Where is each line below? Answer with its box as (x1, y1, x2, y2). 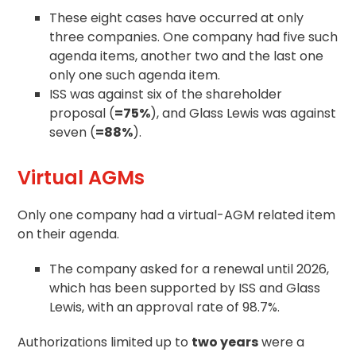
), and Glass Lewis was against (150, 103, 337, 122)
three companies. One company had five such (49, 27, 339, 46)
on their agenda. (17, 224, 120, 243)
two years (192, 332, 259, 351)
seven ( (49, 122, 96, 141)
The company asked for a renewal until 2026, (49, 259, 330, 278)
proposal (49, 103, 106, 122)
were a (258, 332, 305, 351)
